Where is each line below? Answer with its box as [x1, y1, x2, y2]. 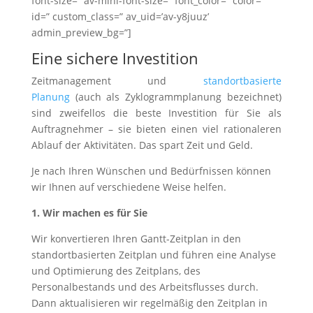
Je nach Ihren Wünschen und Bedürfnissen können [31, 164, 271, 177]
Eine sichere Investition [31, 48, 198, 68]
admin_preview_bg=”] [31, 26, 131, 39]
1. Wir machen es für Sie [31, 206, 147, 219]
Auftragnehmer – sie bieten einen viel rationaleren [31, 122, 282, 136]
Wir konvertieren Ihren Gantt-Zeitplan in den [31, 232, 241, 245]
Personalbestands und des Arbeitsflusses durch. [31, 280, 259, 293]
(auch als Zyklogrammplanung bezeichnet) [69, 90, 282, 103]
